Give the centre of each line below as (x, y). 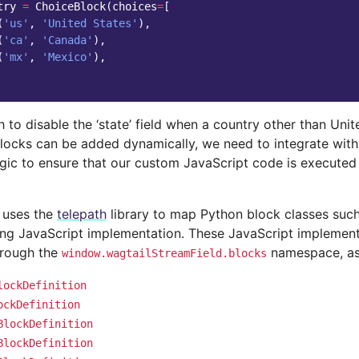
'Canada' (67, 40)
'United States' (90, 23)
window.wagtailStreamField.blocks (164, 253)
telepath (82, 214)
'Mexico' (67, 56)
